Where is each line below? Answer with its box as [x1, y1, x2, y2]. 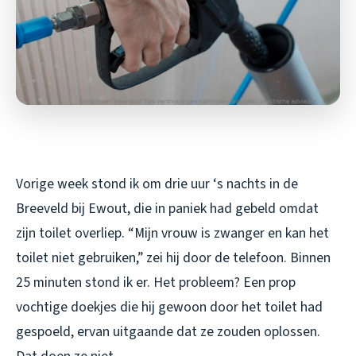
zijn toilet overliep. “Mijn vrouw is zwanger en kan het [16, 222, 329, 243]
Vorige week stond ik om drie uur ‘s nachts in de [16, 173, 298, 194]
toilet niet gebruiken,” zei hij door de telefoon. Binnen [16, 247, 331, 268]
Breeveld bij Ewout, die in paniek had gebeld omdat [16, 198, 319, 219]
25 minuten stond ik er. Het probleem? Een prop [16, 272, 296, 292]
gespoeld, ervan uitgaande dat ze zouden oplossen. [16, 321, 320, 342]
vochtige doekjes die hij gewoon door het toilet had [16, 296, 323, 317]
